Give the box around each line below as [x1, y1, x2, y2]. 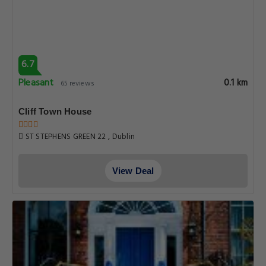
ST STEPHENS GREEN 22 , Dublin [23, 131, 135, 143]
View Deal [112, 166, 154, 176]
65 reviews [60, 78, 94, 90]
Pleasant [18, 75, 54, 91]
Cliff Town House [18, 106, 92, 116]
